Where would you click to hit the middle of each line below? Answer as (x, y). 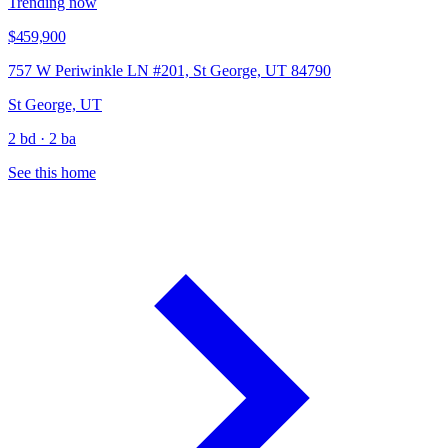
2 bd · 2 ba (42, 138)
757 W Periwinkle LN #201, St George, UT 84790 (169, 70)
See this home (52, 172)
